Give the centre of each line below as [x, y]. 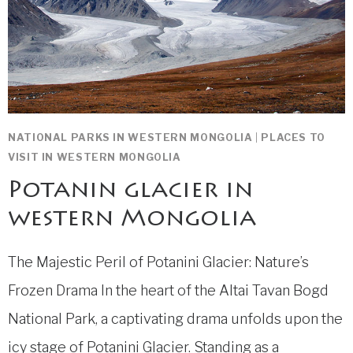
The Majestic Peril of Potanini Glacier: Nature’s [158, 262]
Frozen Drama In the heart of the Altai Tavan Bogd [168, 290]
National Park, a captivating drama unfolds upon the [175, 318]
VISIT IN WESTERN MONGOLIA [95, 157]
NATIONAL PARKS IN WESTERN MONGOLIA [130, 137]
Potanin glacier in [130, 191]
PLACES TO [293, 137]
